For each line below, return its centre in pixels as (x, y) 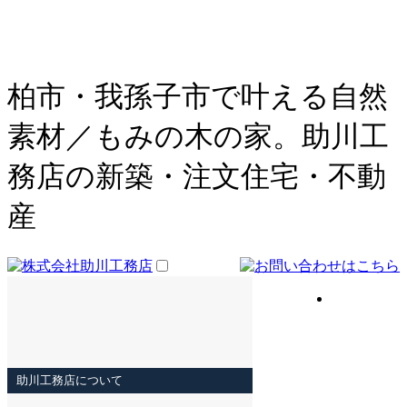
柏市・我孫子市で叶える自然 (198, 97)
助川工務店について (69, 380)
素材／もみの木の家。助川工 (198, 137)
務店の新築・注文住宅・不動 (197, 177)
